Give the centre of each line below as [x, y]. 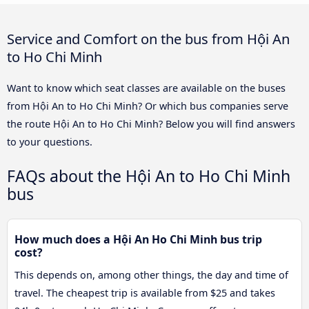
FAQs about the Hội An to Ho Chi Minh [149, 176]
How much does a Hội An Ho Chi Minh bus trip [138, 240]
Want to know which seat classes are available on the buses [146, 88]
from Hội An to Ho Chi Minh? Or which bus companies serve [148, 106]
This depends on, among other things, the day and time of [151, 275]
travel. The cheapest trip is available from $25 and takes [145, 293]
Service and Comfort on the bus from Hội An [148, 38]
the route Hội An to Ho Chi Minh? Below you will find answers [151, 123]
